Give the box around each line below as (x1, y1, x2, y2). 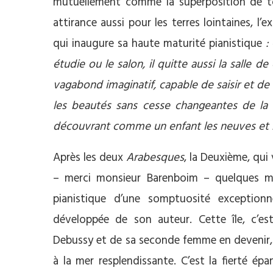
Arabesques (126, 149, 184, 168)
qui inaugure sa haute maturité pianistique (53, 35, 262, 54)
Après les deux (53, 149, 126, 168)
